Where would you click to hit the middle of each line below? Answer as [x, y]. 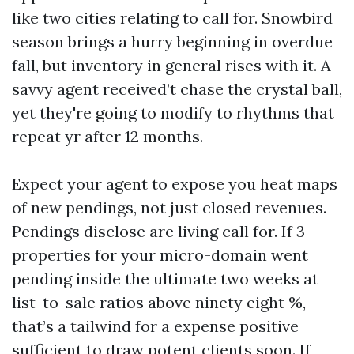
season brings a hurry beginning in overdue [172, 41]
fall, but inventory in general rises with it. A [171, 65]
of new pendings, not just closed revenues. [169, 207]
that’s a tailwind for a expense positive [155, 326]
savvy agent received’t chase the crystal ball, [177, 89]
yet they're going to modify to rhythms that [173, 113]
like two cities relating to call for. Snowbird [172, 18]
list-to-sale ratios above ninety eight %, [159, 302]
